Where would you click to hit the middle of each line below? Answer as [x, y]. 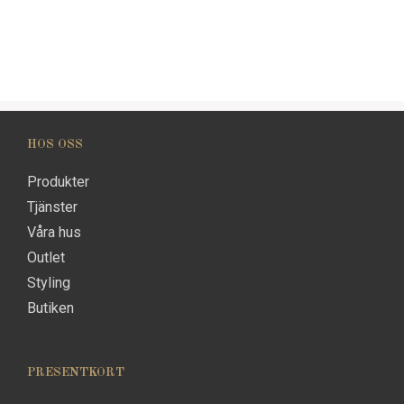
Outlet [46, 257]
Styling [49, 282]
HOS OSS [55, 144]
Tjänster [52, 207]
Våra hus [54, 232]
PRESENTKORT [76, 372]
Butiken [50, 308]
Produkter [58, 181]
